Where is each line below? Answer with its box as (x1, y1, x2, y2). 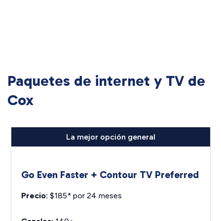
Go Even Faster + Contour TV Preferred (21, 169, 199, 181)
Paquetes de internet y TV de (7, 72, 205, 90)
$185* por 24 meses (47, 191, 122, 201)
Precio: (21, 191, 48, 201)
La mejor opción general (66, 132, 155, 142)
